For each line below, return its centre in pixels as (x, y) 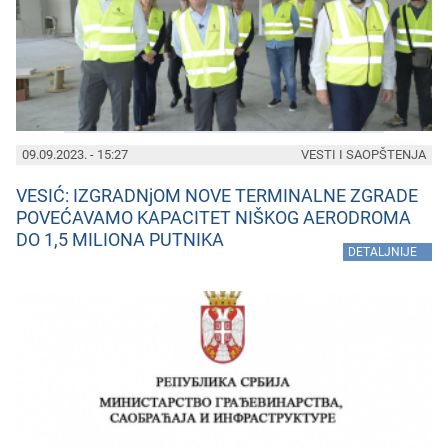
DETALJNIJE (382, 252)
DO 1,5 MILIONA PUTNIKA (120, 239)
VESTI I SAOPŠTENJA (363, 154)
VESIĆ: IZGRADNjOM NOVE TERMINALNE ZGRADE (217, 195)
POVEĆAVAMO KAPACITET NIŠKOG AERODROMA (213, 217)
